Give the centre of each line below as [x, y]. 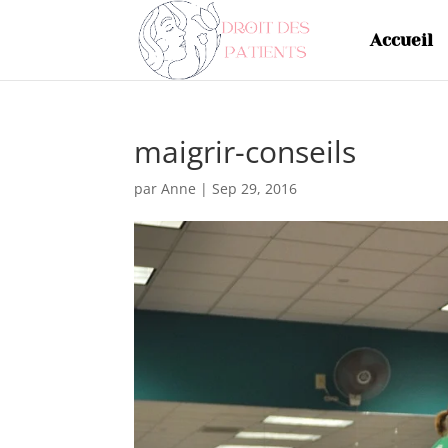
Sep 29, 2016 [255, 188]
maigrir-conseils [245, 151]
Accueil [401, 40]
